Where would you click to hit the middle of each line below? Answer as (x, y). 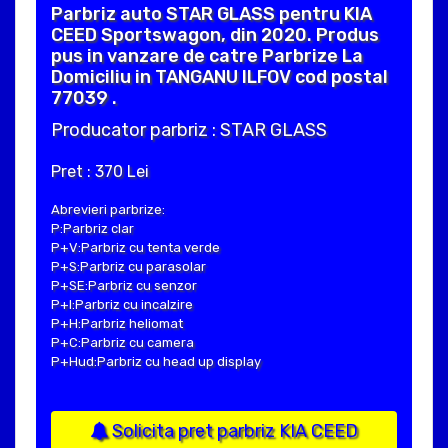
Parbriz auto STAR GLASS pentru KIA (211, 13)
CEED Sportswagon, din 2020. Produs (215, 34)
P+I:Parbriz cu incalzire (122, 304)
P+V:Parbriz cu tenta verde (135, 247)
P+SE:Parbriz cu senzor (124, 285)
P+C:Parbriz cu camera (122, 342)
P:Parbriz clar (92, 228)
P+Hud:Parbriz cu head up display (156, 361)
